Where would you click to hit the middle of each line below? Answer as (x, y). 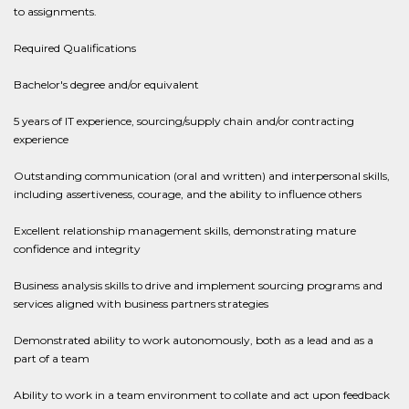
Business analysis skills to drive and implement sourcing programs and (198, 285)
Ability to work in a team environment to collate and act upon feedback (202, 395)
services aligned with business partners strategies (141, 304)
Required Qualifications (75, 48)
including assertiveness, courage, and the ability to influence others (188, 194)
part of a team (52, 358)
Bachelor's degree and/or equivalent (106, 84)
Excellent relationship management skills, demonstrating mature (185, 231)
